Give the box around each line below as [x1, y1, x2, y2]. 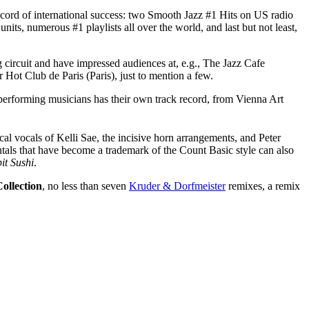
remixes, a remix [226, 180, 300, 192]
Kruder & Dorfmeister [129, 180, 226, 192]
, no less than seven [42, 180, 129, 192]
